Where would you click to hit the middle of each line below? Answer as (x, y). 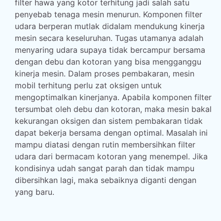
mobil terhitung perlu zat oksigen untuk (88, 85)
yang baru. (35, 192)
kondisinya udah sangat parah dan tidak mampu (105, 168)
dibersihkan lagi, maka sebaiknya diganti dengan (106, 180)
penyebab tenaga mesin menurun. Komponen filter (109, 14)
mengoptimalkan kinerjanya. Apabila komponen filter (113, 97)
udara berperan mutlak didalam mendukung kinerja (110, 26)
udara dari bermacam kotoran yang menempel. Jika (111, 156)
